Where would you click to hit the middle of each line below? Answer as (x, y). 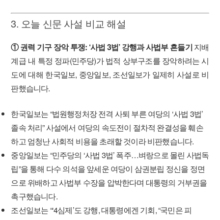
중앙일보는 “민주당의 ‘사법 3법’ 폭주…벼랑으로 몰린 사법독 (110, 155)
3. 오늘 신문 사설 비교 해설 (68, 23)
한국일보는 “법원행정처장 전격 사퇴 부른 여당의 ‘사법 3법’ (107, 114)
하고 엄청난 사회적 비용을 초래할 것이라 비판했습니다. (102, 141)
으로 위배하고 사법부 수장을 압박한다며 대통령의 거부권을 (109, 182)
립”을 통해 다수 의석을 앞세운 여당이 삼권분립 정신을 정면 (108, 169)
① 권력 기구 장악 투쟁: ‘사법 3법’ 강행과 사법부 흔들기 (102, 47)
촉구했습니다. (34, 196)
